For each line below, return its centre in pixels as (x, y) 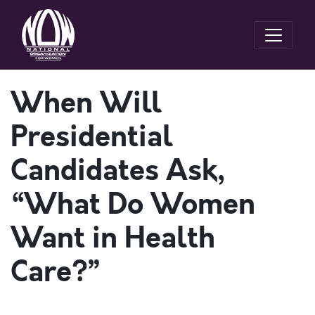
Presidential (92, 137)
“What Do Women (133, 205)
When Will (86, 103)
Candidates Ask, (117, 171)
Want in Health (113, 238)
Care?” (55, 272)
